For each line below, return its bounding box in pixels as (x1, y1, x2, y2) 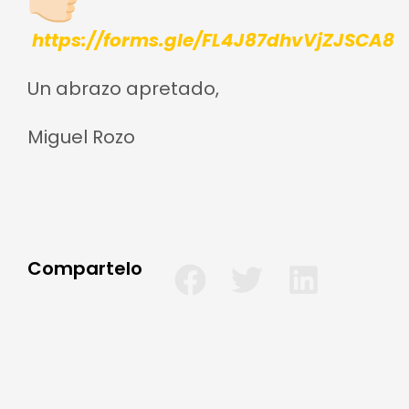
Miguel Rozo (27, 124, 135, 150)
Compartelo (27, 256, 142, 281)
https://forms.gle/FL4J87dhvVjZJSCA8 (32, 27, 394, 53)
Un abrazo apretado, (27, 76, 219, 101)
